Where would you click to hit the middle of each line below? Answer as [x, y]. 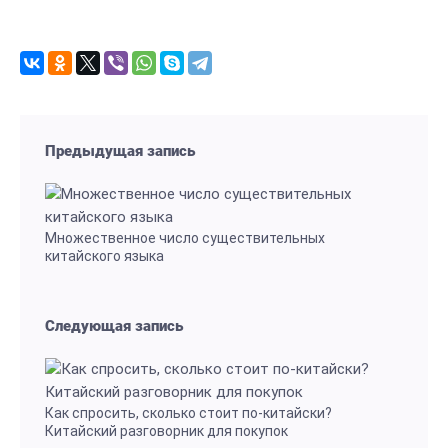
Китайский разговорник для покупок [166, 431]
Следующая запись [114, 326]
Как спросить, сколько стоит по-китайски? [188, 413]
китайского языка [104, 256]
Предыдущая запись [120, 151]
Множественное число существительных [185, 238]
